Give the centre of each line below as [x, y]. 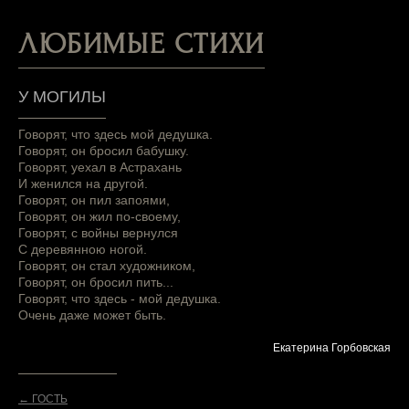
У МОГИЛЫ [62, 97]
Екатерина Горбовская [332, 348]
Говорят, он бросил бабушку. [104, 151]
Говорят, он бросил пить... [96, 283]
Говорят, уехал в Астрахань [100, 168]
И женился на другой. [83, 184]
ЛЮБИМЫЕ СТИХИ [142, 44]
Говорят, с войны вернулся [98, 233]
